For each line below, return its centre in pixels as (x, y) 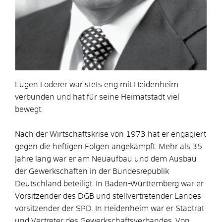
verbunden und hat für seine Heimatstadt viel (97, 97)
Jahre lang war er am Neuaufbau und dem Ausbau (106, 159)
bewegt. (29, 110)
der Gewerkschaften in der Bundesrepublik (92, 172)
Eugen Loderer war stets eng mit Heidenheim (97, 85)
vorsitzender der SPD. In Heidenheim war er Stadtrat (110, 209)
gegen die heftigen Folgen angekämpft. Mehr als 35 (109, 147)
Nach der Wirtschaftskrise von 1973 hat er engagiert (111, 135)
